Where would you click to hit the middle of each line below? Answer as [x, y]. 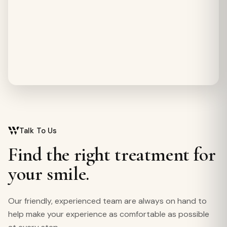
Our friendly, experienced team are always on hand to [107, 201]
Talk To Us [38, 131]
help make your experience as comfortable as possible [109, 214]
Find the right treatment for [112, 155]
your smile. [49, 174]
